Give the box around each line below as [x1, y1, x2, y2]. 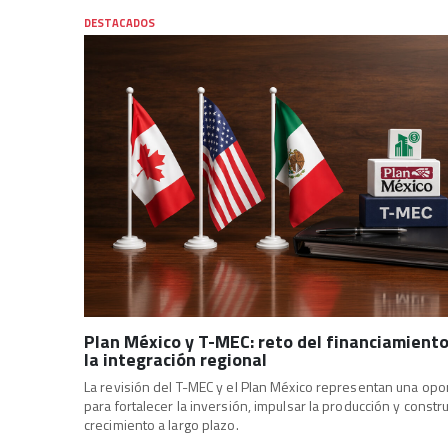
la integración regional [84, 345, 267, 373]
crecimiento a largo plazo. [84, 413, 239, 435]
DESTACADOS [84, 13, 155, 31]
